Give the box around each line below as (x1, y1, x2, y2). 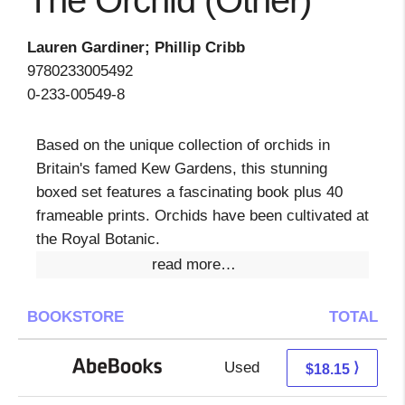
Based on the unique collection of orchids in (36, 137, 330, 154)
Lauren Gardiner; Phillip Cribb (27, 39, 245, 56)
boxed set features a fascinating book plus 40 (36, 184, 343, 201)
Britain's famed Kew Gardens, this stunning (36, 160, 327, 177)
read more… (151, 256, 236, 273)
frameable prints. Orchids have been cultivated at (36, 207, 369, 224)
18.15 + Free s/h (269, 359, 381, 376)
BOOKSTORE (27, 308, 124, 325)
